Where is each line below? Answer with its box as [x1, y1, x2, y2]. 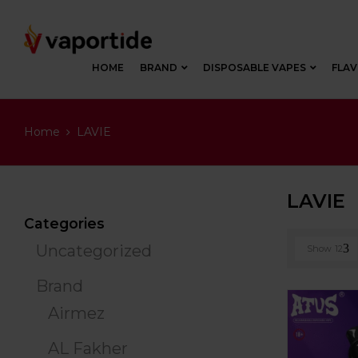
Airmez [48, 304, 105, 324]
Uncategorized [36, 241, 152, 261]
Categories [24, 215, 105, 233]
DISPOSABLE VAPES [203, 62, 306, 74]
